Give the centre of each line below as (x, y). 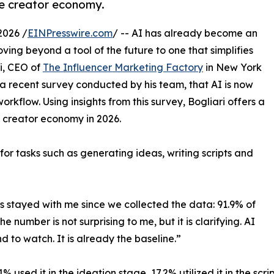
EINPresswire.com (70, 33)
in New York (232, 68)
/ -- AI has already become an (185, 33)
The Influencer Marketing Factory (123, 68)
